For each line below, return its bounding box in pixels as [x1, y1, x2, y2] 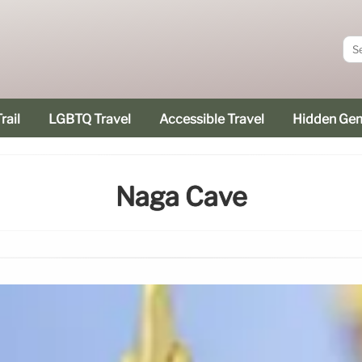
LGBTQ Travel [48, 112, 131, 127]
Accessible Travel [159, 112, 264, 127]
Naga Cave [115, 181, 247, 213]
